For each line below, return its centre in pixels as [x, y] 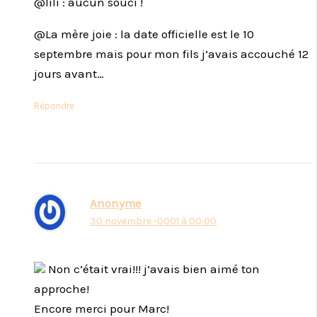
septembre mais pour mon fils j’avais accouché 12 [171, 54]
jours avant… [69, 74]
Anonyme [116, 203]
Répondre [54, 106]
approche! [62, 289]
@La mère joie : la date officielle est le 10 [144, 34]
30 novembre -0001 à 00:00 [154, 221]
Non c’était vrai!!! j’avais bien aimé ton [152, 269]
